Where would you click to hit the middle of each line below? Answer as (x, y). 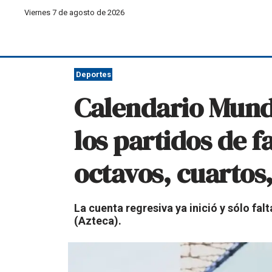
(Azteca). (98, 221)
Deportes (93, 74)
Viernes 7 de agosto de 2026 (75, 12)
